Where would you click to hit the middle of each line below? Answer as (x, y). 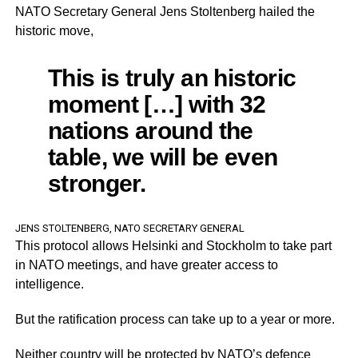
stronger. (97, 183)
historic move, (54, 31)
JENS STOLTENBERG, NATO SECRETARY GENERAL (129, 228)
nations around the (150, 130)
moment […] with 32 (157, 104)
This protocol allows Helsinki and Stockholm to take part (173, 246)
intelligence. (49, 284)
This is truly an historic (172, 78)
